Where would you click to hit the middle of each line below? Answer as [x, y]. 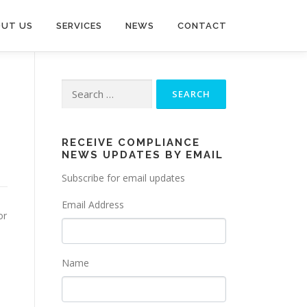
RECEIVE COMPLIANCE [131, 143]
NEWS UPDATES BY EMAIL [143, 155]
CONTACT [202, 26]
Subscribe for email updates [123, 178]
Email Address [93, 205]
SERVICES [79, 26]
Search [76, 87]
